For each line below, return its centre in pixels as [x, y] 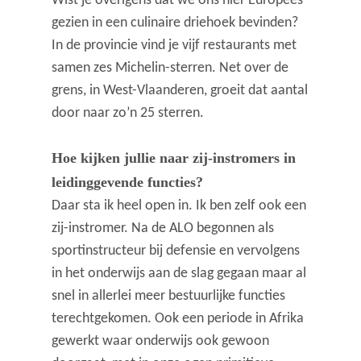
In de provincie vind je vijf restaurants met [174, 46]
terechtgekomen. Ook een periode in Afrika [178, 319]
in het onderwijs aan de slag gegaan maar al [179, 274]
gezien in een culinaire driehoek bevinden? [175, 23]
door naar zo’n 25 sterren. [128, 114]
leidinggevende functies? [128, 183]
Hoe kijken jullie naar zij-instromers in [174, 158]
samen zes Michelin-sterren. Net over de [170, 68]
